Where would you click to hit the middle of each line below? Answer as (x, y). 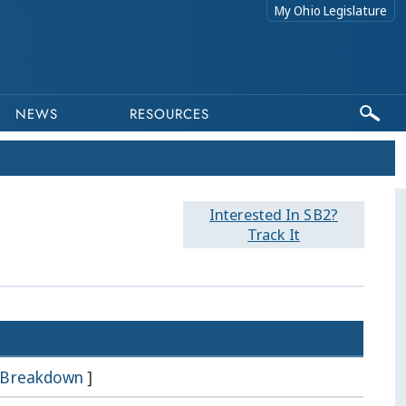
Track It (274, 234)
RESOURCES (170, 114)
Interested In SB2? (274, 214)
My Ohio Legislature (331, 10)
